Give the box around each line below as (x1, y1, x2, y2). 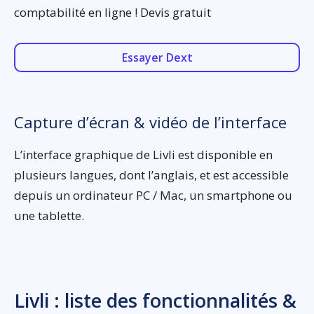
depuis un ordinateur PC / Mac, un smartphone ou (14, 187, 292, 204)
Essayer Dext (121, 50, 193, 66)
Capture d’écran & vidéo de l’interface (14, 111, 287, 133)
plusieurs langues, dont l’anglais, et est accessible (14, 167, 289, 184)
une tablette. (14, 207, 84, 224)
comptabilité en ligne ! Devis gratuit (14, 4, 211, 21)
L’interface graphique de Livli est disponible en (14, 146, 273, 163)
